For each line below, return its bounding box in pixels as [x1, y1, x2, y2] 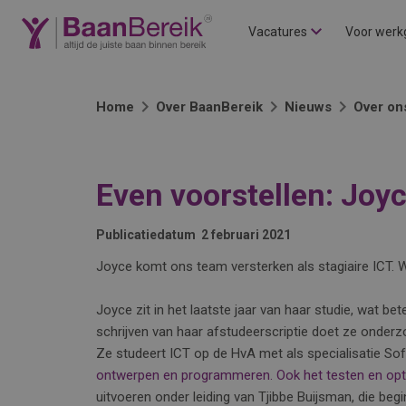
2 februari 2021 [201, 227, 291, 242]
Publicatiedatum [96, 227, 196, 242]
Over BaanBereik [156, 99, 263, 115]
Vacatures [248, 24, 307, 39]
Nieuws [285, 99, 332, 115]
